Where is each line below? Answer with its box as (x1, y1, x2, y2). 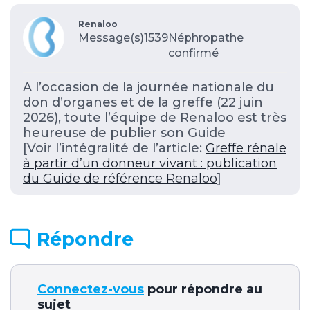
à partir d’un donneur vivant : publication (23, 155, 277, 171)
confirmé (168, 46, 219, 60)
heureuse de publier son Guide (23, 125, 226, 140)
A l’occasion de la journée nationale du (23, 79, 274, 95)
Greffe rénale (206, 140, 286, 156)
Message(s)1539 (78, 30, 168, 44)
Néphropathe (168, 30, 244, 44)
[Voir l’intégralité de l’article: (23, 140, 206, 156)
